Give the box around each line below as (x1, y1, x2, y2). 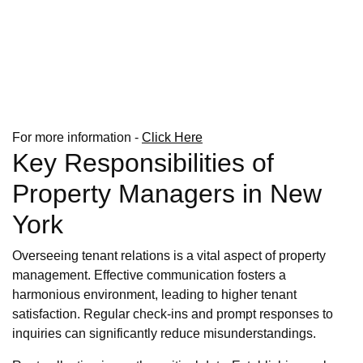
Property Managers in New (12, 179, 322, 209)
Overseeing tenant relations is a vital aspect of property (12, 249, 326, 263)
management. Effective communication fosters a (12, 268, 286, 283)
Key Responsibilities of (12, 148, 274, 178)
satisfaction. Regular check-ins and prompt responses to (12, 307, 333, 322)
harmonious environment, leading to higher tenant (12, 288, 297, 302)
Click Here (142, 130, 203, 145)
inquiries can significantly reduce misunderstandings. (12, 327, 316, 341)
